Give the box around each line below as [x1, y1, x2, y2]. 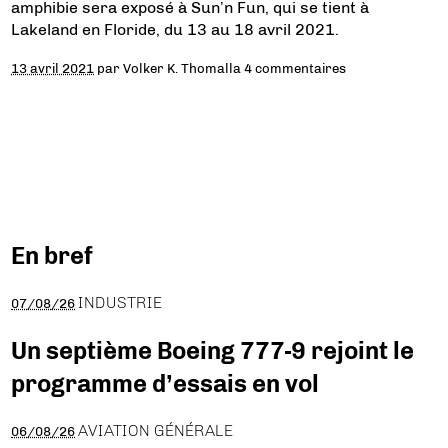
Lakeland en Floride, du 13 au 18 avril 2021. [11, 20, 340, 39]
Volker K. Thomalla [123, 60, 242, 76]
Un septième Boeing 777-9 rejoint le [11, 335, 415, 365]
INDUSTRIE [78, 292, 163, 312]
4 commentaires [244, 60, 347, 76]
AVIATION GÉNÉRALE [78, 420, 234, 440]
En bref [11, 241, 94, 270]
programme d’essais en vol [11, 368, 320, 398]
